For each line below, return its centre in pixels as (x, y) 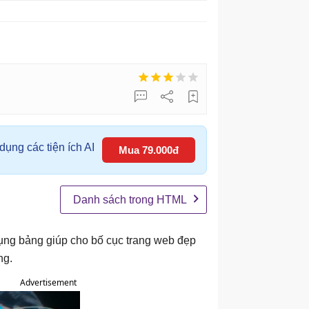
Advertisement (48, 282)
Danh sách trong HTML (130, 200)
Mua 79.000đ (149, 150)
